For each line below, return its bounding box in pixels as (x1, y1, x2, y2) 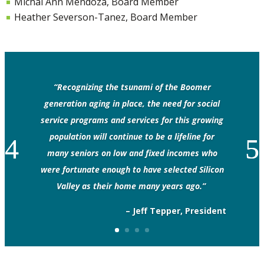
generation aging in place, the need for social (44, 97, 220, 109)
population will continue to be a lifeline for (49, 130, 214, 142)
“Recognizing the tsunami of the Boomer (53, 81, 211, 93)
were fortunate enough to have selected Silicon (40, 163, 224, 175)
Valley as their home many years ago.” (56, 180, 208, 192)
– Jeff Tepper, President (125, 204, 226, 216)
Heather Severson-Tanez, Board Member (14, 10, 197, 24)
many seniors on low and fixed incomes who (47, 147, 217, 159)
